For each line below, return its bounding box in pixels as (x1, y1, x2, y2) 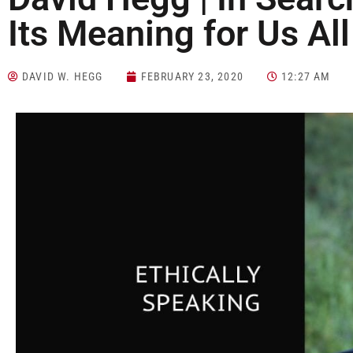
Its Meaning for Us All (8, 13, 350, 55)
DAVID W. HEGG (22, 70, 103, 84)
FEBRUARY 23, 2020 (140, 70, 244, 84)
